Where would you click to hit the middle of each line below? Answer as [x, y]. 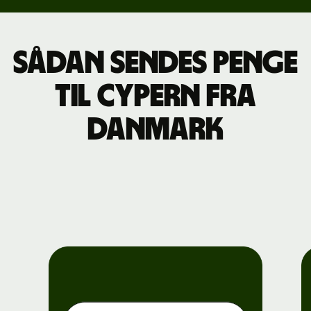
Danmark [155, 129]
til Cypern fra [155, 96]
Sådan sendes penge [155, 63]
